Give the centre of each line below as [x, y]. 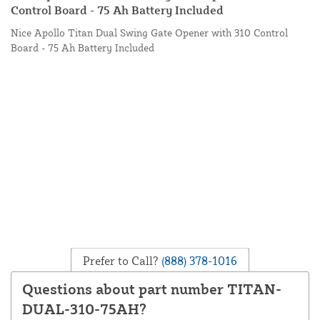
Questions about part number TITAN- [152, 289]
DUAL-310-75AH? [84, 309]
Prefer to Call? [121, 260]
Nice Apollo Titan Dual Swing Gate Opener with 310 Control [149, 33]
